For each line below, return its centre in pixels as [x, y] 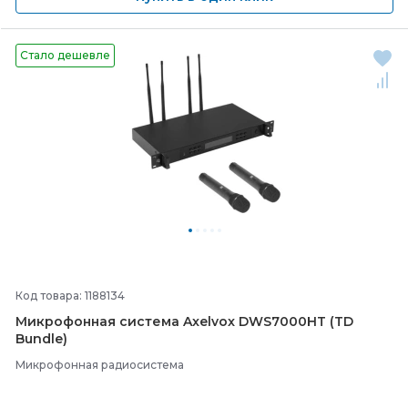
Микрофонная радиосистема [100, 365]
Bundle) [41, 339]
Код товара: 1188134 [70, 296]
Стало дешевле [65, 55]
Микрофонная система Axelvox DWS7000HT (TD [184, 321]
